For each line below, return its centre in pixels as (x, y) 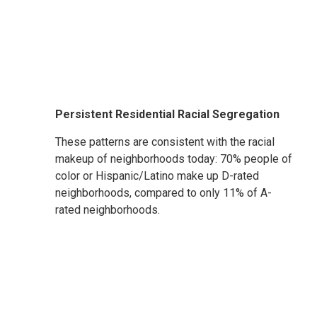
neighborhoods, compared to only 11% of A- (163, 192)
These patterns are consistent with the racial (165, 142)
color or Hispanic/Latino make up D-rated (157, 175)
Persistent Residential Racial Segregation (169, 114)
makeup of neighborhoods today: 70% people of (174, 158)
